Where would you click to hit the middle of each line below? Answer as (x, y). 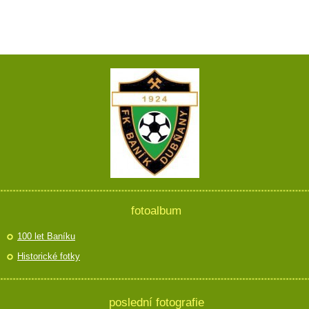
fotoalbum (156, 210)
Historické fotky (49, 256)
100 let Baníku (46, 236)
